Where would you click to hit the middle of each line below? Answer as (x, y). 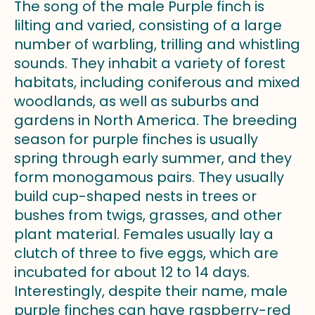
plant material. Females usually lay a (144, 234)
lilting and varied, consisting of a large (148, 26)
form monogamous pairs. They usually (149, 178)
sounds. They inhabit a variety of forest (150, 64)
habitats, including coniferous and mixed (157, 83)
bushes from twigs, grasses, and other (148, 216)
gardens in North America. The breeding (156, 121)
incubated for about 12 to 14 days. (132, 272)
